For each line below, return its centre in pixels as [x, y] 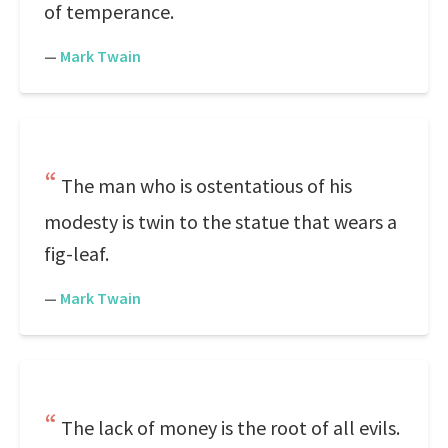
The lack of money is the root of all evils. [230, 427]
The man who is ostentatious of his [206, 185]
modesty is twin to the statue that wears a [220, 221]
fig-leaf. [76, 253]
